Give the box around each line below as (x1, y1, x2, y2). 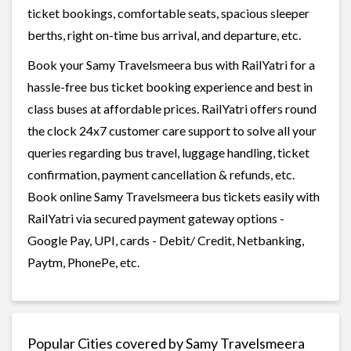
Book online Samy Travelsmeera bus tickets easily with (27, 188, 320, 204)
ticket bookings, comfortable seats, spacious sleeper (27, 5, 309, 20)
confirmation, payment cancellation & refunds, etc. (27, 166, 295, 182)
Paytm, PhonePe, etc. (27, 254, 139, 270)
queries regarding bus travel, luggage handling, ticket (27, 144, 309, 160)
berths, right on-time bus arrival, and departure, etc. (27, 27, 301, 42)
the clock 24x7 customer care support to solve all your (27, 122, 317, 138)
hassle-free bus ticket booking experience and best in (27, 78, 313, 94)
